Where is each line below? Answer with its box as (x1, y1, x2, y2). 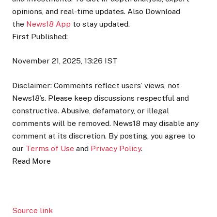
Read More (12, 156, 51, 166)
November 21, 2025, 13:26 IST (12, 56, 118, 66)
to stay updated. (71, 19, 130, 29)
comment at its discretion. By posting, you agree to (12, 131, 195, 140)
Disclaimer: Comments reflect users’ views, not (12, 80, 180, 90)
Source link (12, 205, 53, 215)
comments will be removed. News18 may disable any (12, 118, 199, 128)
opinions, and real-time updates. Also (12, 7, 145, 16)
